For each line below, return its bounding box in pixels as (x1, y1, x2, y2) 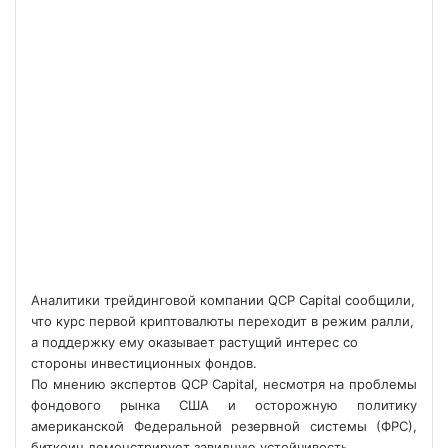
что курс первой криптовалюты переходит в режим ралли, (31, 313, 414, 329)
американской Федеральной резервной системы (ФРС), (31, 418, 417, 434)
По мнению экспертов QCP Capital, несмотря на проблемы (31, 376, 417, 392)
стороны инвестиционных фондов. (31, 355, 257, 371)
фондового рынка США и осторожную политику (31, 397, 417, 413)
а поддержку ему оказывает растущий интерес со (31, 334, 358, 350)
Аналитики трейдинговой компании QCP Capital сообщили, (31, 292, 415, 308)
